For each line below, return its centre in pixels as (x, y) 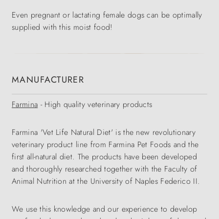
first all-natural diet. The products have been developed (104, 157)
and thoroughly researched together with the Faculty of (105, 169)
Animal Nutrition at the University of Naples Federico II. (106, 181)
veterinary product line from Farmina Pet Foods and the (105, 145)
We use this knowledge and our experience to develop (105, 209)
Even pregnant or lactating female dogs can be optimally (107, 15)
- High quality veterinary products (95, 105)
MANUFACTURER (48, 80)
